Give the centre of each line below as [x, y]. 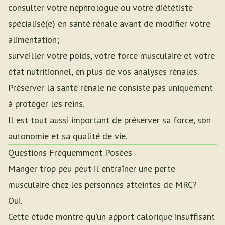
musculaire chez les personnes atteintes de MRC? [102, 185]
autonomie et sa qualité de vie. [68, 136]
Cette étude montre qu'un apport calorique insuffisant [111, 217]
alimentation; [34, 39]
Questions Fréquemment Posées [70, 152]
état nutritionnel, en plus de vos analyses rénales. [103, 72]
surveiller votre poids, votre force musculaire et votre [111, 55]
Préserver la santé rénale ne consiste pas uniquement [110, 88]
